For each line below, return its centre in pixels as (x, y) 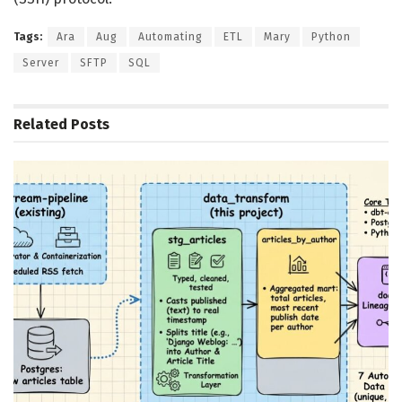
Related (40, 125)
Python (331, 37)
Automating (170, 37)
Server (41, 63)
